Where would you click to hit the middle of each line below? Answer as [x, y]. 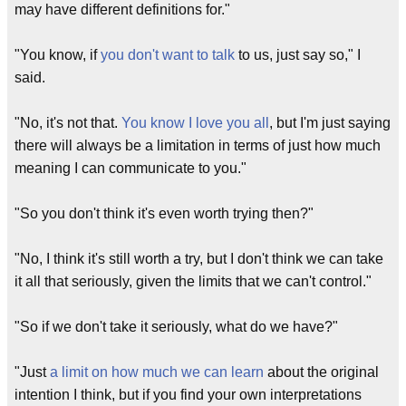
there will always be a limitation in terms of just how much [198, 145]
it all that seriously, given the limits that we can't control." [193, 281]
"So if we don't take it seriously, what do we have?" [176, 327]
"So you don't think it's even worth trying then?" [164, 213]
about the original [321, 372]
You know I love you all [195, 123]
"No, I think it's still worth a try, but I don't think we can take [199, 259]
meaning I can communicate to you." [130, 168]
